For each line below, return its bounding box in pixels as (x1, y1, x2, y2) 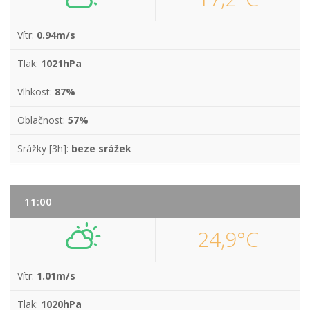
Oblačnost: (17, 113, 68, 127)
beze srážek (71, 142, 131, 155)
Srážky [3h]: (17, 142, 71, 155)
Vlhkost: (17, 85, 55, 98)
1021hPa (41, 57, 82, 70)
